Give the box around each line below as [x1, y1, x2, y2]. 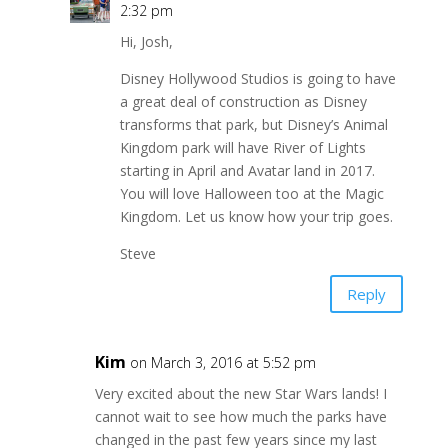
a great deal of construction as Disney [119, 92, 367, 112]
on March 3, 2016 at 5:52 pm [129, 353, 316, 373]
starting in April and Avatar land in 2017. [119, 161, 375, 181]
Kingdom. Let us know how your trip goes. [119, 207, 393, 227]
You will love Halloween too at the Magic [119, 184, 384, 204]
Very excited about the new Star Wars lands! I [94, 384, 387, 404]
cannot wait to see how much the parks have [94, 407, 387, 427]
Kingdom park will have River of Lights [119, 138, 366, 158]
